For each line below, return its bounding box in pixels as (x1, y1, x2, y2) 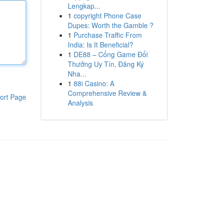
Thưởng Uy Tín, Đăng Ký (67, 59, 144, 69)
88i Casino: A (73, 78, 114, 88)
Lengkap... (67, 1, 100, 11)
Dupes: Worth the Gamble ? (67, 20, 154, 30)
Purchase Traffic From (73, 30, 142, 40)
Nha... (67, 69, 86, 78)
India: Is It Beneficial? (67, 40, 133, 49)
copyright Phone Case (73, 11, 141, 20)
